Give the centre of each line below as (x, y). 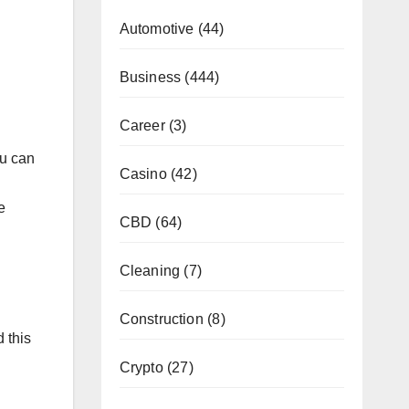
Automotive (157, 28)
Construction (161, 319)
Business (150, 77)
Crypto (141, 367)
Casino (143, 173)
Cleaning (150, 270)
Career (142, 125)
